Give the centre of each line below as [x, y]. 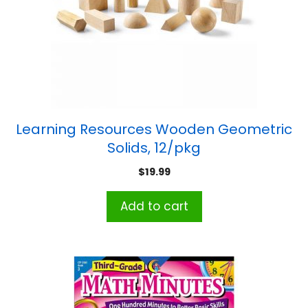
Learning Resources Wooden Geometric [154, 130]
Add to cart [154, 207]
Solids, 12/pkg [154, 148]
